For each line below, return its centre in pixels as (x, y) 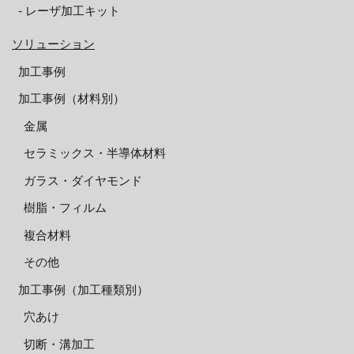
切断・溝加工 (59, 344)
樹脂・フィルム (65, 207)
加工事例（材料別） (71, 98)
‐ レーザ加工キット (69, 11)
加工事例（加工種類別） (83, 289)
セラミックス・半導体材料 (95, 153)
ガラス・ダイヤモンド (83, 180)
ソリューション (53, 44)
